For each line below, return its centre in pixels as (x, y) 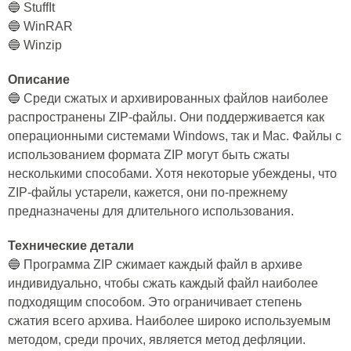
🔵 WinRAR (40, 26)
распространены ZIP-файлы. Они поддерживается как (166, 117)
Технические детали (71, 246)
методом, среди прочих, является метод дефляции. (157, 340)
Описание (39, 80)
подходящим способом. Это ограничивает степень (155, 302)
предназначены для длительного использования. (151, 211)
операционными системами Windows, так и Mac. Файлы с (175, 136)
